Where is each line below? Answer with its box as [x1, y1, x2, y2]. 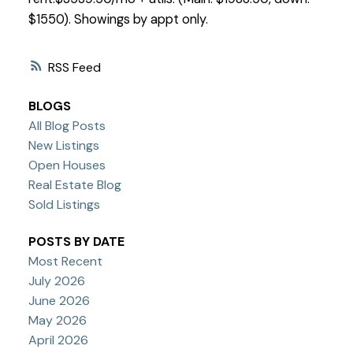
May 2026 [28, 312, 87, 329]
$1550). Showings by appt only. [28, 10, 208, 28]
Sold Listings [28, 196, 100, 214]
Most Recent [28, 253, 102, 270]
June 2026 [28, 292, 90, 310]
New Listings [28, 137, 99, 154]
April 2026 [28, 332, 88, 349]
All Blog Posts [28, 117, 106, 135]
